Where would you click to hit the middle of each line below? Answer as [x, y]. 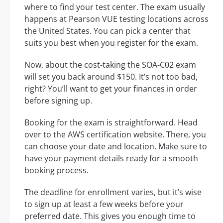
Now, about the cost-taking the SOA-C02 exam [110, 64]
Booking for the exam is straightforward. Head [111, 122]
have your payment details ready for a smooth [111, 158]
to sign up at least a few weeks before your [104, 204]
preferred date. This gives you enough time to [110, 216]
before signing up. [58, 100]
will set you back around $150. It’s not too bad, [111, 76]
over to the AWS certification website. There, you [115, 134]
